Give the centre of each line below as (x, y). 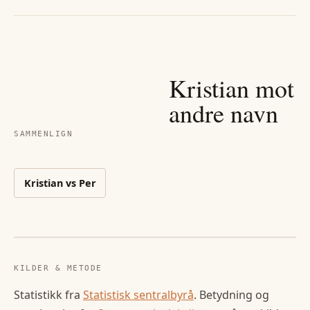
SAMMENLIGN (44, 134)
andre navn (224, 113)
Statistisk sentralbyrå (138, 295)
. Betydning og (231, 295)
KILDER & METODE (58, 268)
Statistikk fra (48, 295)
